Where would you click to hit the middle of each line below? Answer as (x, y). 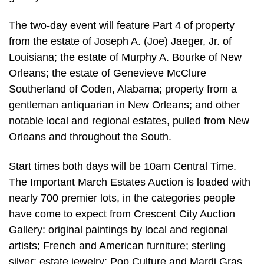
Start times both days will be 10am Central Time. (123, 166)
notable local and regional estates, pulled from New (129, 121)
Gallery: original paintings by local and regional (118, 230)
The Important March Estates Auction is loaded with (130, 182)
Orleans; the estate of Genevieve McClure (108, 73)
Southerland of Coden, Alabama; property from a (123, 89)
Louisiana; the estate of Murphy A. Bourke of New (125, 57)
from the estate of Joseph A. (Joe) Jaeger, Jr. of (120, 42)
